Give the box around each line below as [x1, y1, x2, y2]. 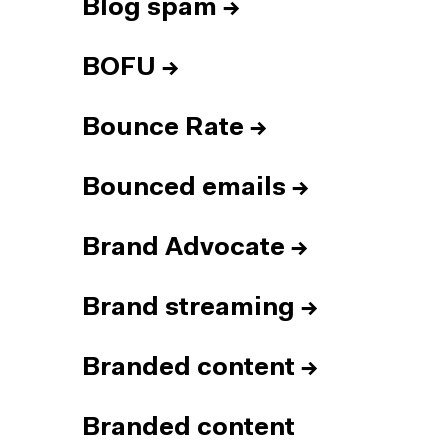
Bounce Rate [82, 116, 244, 141]
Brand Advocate [82, 236, 285, 261]
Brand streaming [82, 296, 295, 321]
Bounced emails [82, 176, 286, 201]
